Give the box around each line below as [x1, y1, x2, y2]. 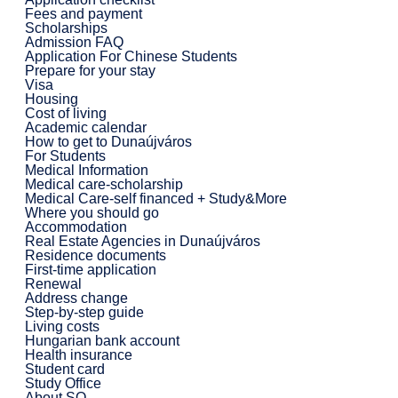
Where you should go [24, 204, 159, 220]
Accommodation [24, 219, 127, 235]
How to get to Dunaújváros [24, 133, 192, 149]
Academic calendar [24, 119, 147, 135]
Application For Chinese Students [24, 48, 237, 64]
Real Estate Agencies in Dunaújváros [24, 233, 260, 249]
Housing [24, 91, 78, 107]
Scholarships [24, 20, 107, 36]
